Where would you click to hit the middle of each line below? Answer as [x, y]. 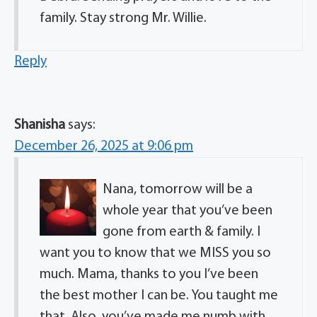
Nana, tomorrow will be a [178, 190]
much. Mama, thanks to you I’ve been [149, 275]
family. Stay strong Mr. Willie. [123, 19]
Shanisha [40, 126]
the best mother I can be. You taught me [159, 296]
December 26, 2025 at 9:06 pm [104, 147]
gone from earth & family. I [181, 232]
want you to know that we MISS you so [155, 254]
